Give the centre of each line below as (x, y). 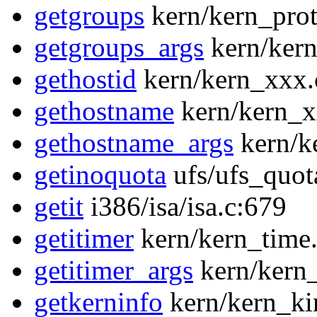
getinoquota (100, 175)
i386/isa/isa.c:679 (185, 207)
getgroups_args (119, 47)
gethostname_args (134, 143)
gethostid (85, 79)
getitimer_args (114, 270)
